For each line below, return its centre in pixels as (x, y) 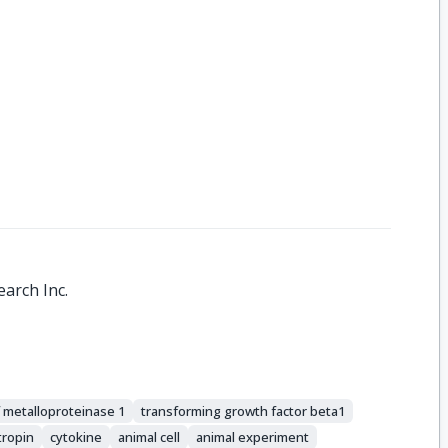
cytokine (76, 436)
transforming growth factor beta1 (243, 410)
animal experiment (253, 436)
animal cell (149, 436)
